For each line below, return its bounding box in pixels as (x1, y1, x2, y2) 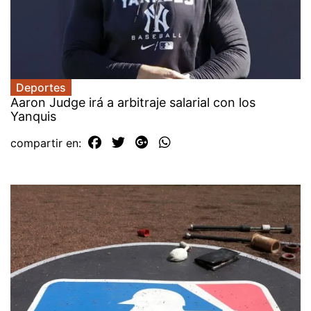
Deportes (16, 80, 66, 94)
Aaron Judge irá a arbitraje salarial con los (10, 94, 255, 110)
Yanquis (10, 108, 56, 124)
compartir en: (10, 135, 85, 150)
